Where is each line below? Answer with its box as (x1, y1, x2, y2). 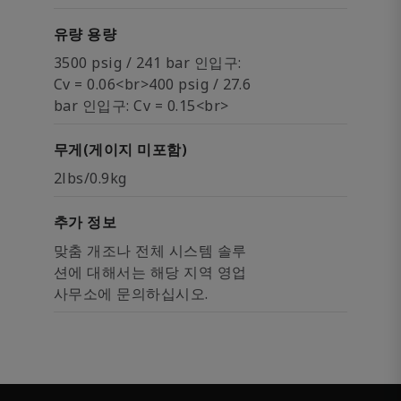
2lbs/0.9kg (54, 168, 127, 188)
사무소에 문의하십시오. (54, 284, 209, 303)
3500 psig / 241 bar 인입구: (54, 53, 242, 73)
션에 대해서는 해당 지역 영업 (54, 262, 247, 282)
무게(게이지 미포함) (54, 140, 188, 159)
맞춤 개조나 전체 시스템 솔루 (54, 241, 247, 260)
